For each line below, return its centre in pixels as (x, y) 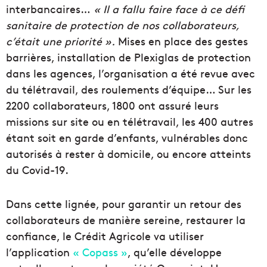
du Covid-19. (37, 170)
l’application (38, 252)
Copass (102, 252)
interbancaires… (48, 9)
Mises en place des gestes (181, 41)
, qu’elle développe (175, 252)
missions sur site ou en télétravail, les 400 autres (130, 122)
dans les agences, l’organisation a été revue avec (131, 73)
